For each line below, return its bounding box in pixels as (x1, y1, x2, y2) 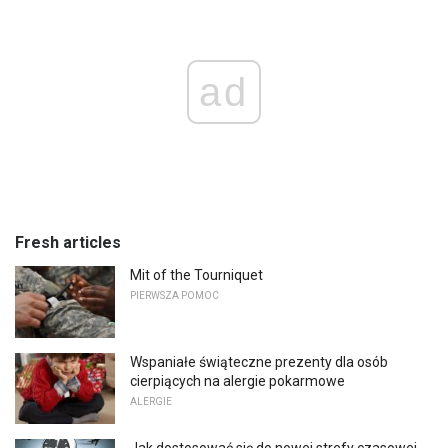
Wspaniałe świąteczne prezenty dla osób (130, 353, 388, 370)
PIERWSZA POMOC (130, 290, 219, 302)
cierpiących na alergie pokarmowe (130, 372, 345, 389)
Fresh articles (15, 233, 121, 253)
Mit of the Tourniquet (130, 267, 263, 284)
